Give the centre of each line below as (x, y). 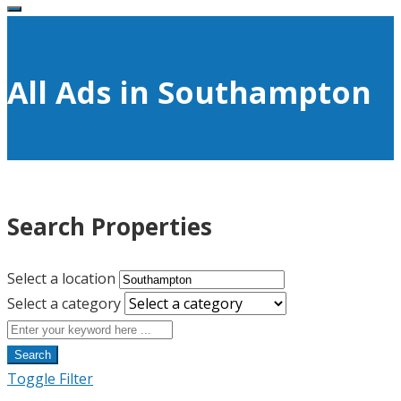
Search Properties (110, 226)
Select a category (64, 303)
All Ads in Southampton (189, 92)
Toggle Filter (50, 378)
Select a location (61, 278)
